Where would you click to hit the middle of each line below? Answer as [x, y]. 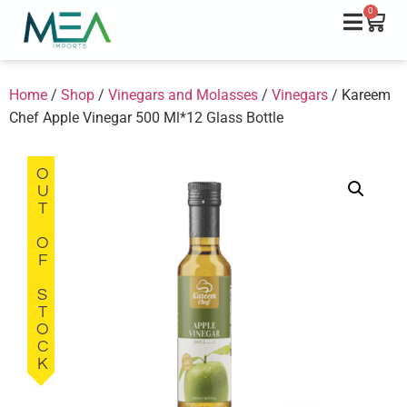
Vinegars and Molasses [183, 94]
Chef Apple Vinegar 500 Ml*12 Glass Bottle [146, 117]
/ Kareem [359, 94]
